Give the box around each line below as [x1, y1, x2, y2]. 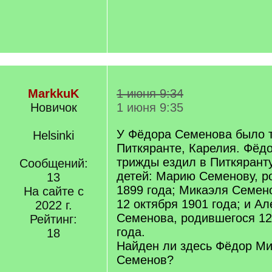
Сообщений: [19, 157, 88, 170]
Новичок [30, 101, 77, 114]
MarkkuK [28, 87, 79, 100]
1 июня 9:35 [117, 101, 183, 114]
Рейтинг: [30, 212, 77, 226]
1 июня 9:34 [117, 87, 183, 100]
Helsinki [33, 129, 74, 142]
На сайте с [23, 185, 84, 198]
